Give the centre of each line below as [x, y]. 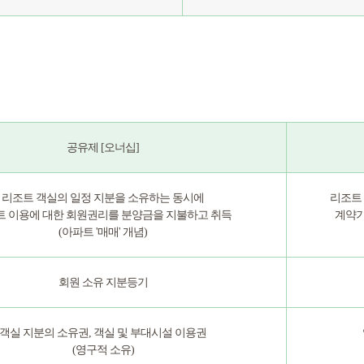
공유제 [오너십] [103, 147]
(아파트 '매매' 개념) [103, 232]
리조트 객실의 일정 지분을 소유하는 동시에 [103, 198]
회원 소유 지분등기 [103, 282]
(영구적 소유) [103, 350]
